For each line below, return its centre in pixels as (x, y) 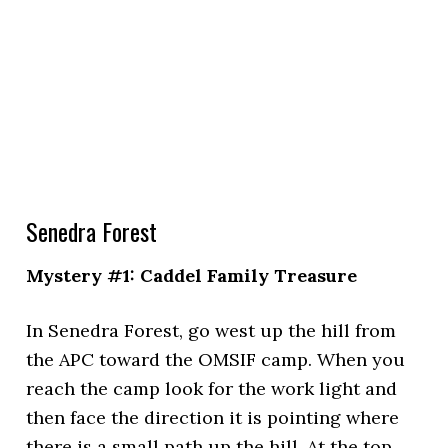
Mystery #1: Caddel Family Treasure (192, 275)
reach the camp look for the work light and (212, 388)
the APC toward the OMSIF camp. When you (216, 359)
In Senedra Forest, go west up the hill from (211, 330)
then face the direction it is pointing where (213, 417)
